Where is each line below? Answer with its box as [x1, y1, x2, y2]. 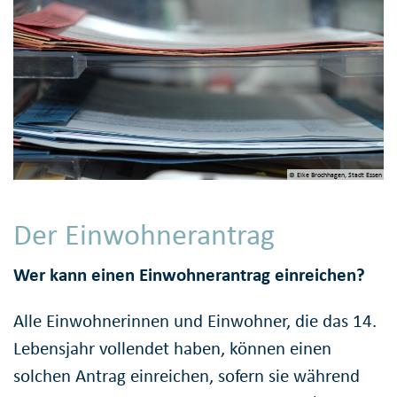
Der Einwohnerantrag [13, 215, 275, 253]
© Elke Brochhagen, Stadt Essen [288, 169, 382, 179]
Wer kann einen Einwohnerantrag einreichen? [13, 263, 365, 287]
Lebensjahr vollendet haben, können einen [13, 337, 331, 361]
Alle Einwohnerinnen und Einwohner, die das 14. [13, 309, 377, 333]
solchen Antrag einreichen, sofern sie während [13, 364, 360, 388]
